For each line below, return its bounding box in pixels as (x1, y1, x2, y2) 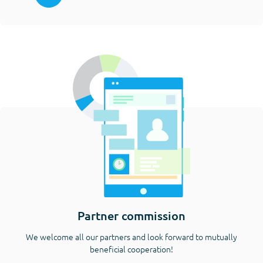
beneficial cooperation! (90, 242, 173, 255)
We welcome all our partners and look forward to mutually (26, 230, 237, 242)
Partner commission (77, 207, 186, 223)
